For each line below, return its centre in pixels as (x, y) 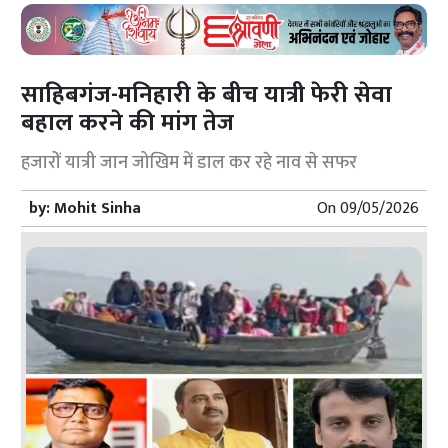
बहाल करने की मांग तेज (131, 122)
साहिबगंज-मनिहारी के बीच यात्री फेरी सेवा (207, 94)
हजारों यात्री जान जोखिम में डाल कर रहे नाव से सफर (193, 162)
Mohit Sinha (98, 208)
